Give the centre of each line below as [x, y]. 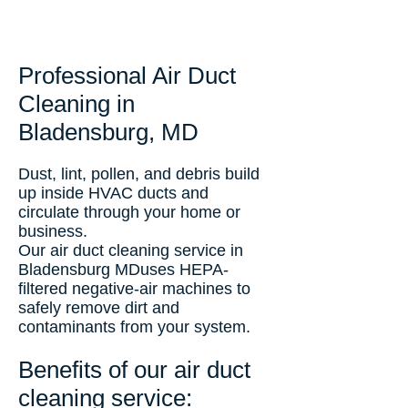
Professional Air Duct [127, 76]
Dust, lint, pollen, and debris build [139, 174]
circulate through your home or [129, 212]
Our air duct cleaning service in [131, 250]
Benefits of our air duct [134, 370]
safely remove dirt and [99, 308]
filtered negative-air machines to [134, 289]
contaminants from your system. [134, 327]
